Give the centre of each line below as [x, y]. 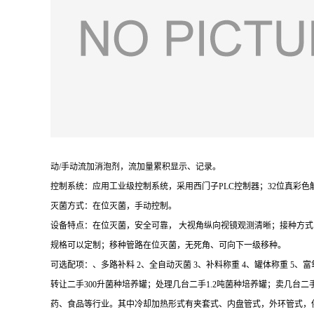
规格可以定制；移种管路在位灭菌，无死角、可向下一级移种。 [168, 245]
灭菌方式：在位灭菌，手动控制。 [114, 206]
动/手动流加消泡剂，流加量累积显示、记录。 [136, 166]
